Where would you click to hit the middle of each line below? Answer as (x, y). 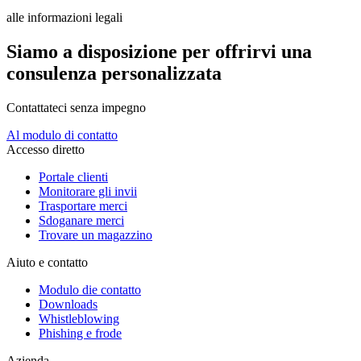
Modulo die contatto (90, 290)
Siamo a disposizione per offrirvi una (159, 52)
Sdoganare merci (81, 221)
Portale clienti (73, 177)
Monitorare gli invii (88, 192)
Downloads (68, 305)
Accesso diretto (46, 150)
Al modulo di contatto (62, 135)
